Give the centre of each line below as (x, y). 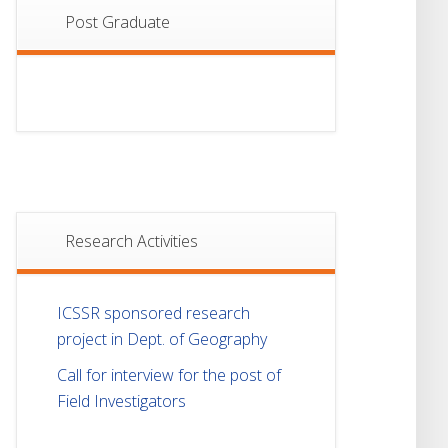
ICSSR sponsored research (153, 312)
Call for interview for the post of (169, 374)
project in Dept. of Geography (162, 338)
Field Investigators (121, 400)
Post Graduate (117, 21)
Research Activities (131, 240)
